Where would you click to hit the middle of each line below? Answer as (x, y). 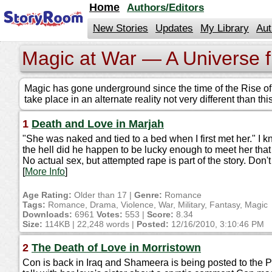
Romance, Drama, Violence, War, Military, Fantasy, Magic (157, 205)
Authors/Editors (165, 8)
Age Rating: (47, 195)
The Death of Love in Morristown (116, 248)
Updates (174, 28)
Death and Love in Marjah (98, 124)
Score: (160, 214)
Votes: (110, 214)
